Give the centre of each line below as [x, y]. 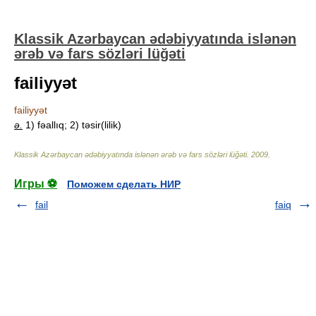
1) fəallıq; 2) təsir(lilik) [72, 125]
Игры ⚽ [36, 184]
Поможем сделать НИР [124, 184]
